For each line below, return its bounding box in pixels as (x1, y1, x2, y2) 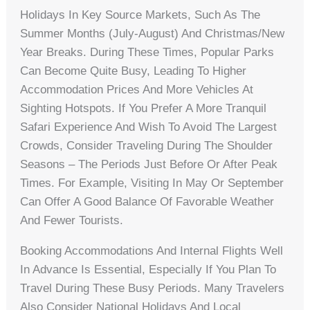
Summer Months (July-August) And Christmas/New (20, 27, 285, 41)
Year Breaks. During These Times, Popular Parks (20, 46, 275, 60)
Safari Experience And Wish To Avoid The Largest (20, 120, 277, 134)
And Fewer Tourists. (20, 214, 124, 228)
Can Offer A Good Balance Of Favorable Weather (20, 195, 275, 209)
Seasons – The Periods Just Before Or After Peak (20, 158, 278, 172)
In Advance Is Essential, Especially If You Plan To (20, 263, 277, 277)
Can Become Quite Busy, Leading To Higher (20, 64, 247, 78)
